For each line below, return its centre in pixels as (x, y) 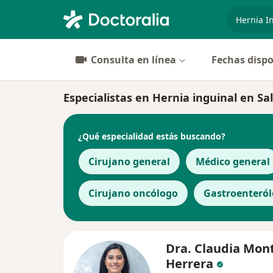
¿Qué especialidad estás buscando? (152, 136)
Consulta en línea (133, 60)
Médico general (233, 161)
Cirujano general (129, 161)
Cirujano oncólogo (133, 193)
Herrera (191, 264)
